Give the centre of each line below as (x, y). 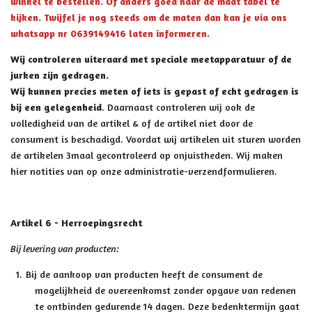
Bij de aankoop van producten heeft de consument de (145, 274)
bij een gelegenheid (56, 107)
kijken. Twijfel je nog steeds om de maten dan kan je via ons (149, 17)
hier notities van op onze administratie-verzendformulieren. (144, 171)
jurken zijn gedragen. (60, 75)
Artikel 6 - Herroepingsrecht (76, 223)
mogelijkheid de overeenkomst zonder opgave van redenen (165, 290)
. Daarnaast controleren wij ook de (178, 107)
